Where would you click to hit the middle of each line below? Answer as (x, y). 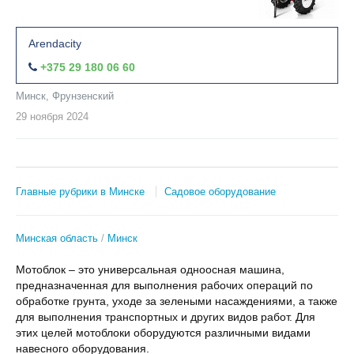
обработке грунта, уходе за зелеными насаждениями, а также (177, 301)
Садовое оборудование (220, 192)
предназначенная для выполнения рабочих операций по (164, 285)
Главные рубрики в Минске (80, 192)
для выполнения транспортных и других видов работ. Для (166, 317)
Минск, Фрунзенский (65, 96)
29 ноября (40, 117)
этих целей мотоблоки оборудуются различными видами (163, 333)
